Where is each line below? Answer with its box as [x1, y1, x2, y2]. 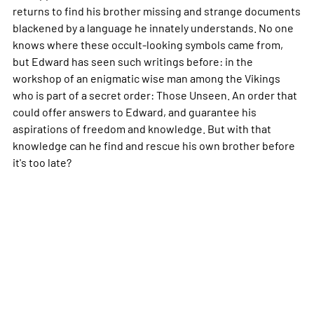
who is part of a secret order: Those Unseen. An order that [12, 87, 297, 102]
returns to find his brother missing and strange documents [12, 3, 301, 18]
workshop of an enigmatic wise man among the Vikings [12, 70, 280, 85]
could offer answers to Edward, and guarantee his [12, 104, 257, 118]
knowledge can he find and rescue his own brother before [12, 137, 295, 152]
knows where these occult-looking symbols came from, [12, 36, 283, 51]
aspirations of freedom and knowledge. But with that [12, 121, 271, 135]
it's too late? [12, 154, 71, 169]
